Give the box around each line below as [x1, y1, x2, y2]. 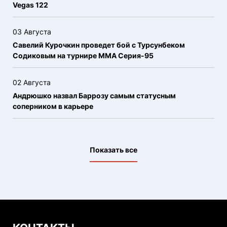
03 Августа [13, 27, 51, 36]
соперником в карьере [13, 102, 93, 110]
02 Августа [13, 78, 51, 87]
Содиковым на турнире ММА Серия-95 [13, 51, 154, 60]
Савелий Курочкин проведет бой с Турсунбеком [13, 41, 185, 49]
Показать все [90, 145, 137, 154]
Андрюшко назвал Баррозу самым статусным [13, 91, 176, 100]
